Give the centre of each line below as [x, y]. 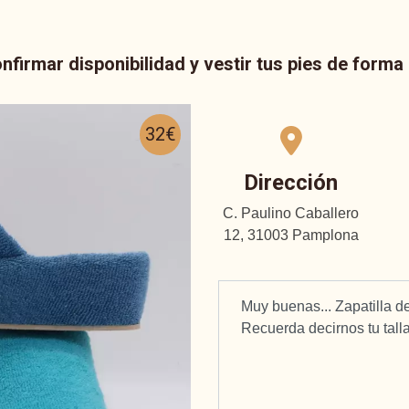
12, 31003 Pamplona [291, 235]
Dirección [291, 182]
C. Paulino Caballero [291, 213]
